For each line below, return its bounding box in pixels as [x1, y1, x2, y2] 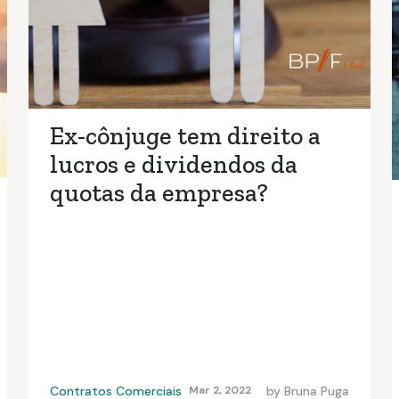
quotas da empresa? [50, 178, 268, 208]
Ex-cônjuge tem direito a [50, 121, 321, 151]
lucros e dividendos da [50, 150, 297, 180]
